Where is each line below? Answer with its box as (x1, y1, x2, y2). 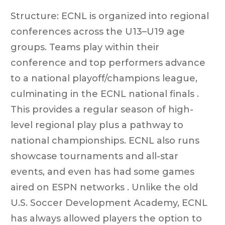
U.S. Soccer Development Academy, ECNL (11, 197, 207, 208)
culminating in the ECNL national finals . (11, 88, 199, 99)
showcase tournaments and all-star (11, 150, 178, 162)
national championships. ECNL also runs (11, 135, 199, 146)
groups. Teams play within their (11, 41, 159, 53)
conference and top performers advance (11, 57, 205, 68)
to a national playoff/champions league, (11, 72, 197, 84)
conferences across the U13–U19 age (11, 26, 185, 37)
